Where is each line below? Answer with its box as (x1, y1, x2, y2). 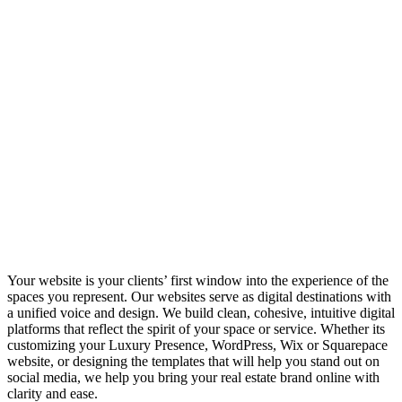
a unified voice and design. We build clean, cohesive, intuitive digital (7, 304, 395, 320)
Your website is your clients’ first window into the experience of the (7, 272, 389, 288)
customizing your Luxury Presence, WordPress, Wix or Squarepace (7, 336, 388, 353)
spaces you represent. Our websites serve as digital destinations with (7, 288, 391, 304)
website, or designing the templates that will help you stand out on (7, 353, 380, 369)
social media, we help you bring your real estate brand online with (7, 369, 380, 385)
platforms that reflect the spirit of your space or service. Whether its (7, 320, 385, 336)
